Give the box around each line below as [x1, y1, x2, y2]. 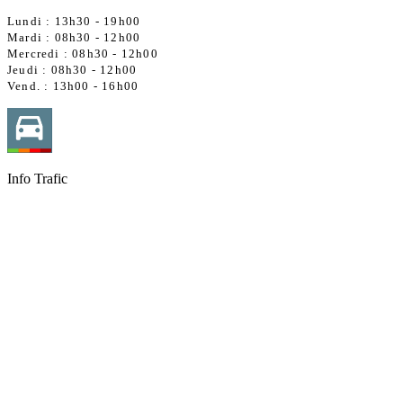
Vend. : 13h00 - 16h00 [7, 79, 139, 94]
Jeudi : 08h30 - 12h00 [7, 63, 138, 77]
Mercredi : [7, 47, 73, 61]
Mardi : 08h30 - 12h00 [7, 31, 141, 45]
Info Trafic [7, 170, 67, 186]
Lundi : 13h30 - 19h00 [7, 14, 141, 29]
